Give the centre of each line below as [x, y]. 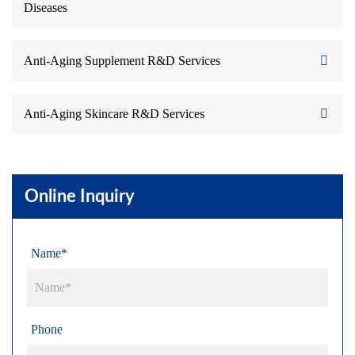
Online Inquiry [80, 197]
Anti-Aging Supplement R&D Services [122, 61]
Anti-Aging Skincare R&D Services [114, 114]
